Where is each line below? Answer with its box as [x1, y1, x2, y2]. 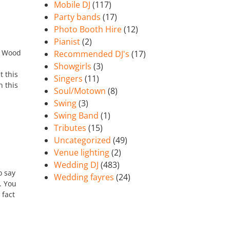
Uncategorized [54, 135, 111, 146]
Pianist [54, 36, 81, 48]
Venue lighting [54, 147, 110, 159]
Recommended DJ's [54, 48, 130, 60]
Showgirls [54, 61, 92, 72]
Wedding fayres [54, 171, 114, 183]
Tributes [54, 122, 87, 134]
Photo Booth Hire [54, 24, 122, 35]
